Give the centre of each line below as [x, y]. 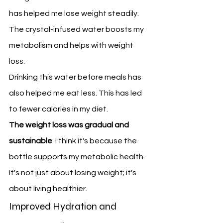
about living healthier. [48, 189]
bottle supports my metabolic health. [78, 157]
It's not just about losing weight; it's [73, 173]
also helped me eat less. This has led [76, 93]
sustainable [31, 141]
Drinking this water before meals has [76, 77]
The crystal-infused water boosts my [77, 30]
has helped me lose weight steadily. [75, 14]
